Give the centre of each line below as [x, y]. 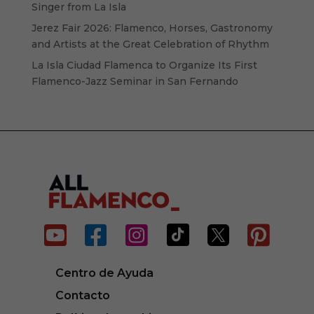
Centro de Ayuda [104, 273]
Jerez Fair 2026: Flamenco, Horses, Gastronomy [152, 28]
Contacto [82, 295]
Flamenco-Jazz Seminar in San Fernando [135, 82]
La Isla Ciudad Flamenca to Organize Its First [144, 66]
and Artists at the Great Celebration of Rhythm [150, 45]
